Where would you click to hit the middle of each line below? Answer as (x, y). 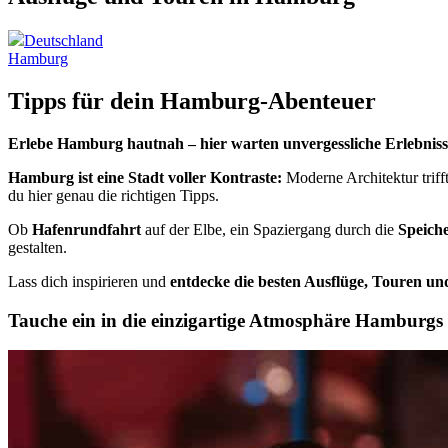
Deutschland (63, 41)
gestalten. (37, 248)
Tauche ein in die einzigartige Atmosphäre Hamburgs (225, 320)
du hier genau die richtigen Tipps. (113, 196)
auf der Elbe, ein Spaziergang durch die (269, 230)
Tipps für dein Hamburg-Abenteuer (192, 101)
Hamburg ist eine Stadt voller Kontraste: (145, 178)
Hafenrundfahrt (86, 230)
